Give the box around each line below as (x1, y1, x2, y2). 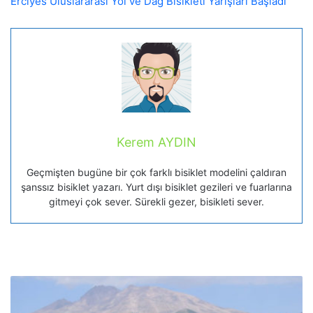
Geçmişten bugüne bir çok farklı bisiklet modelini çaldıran (27, 166, 286, 179)
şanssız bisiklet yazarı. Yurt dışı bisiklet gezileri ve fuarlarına (21, 181, 292, 194)
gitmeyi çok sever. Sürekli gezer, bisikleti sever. (49, 196, 264, 208)
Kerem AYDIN (117, 135, 196, 150)
